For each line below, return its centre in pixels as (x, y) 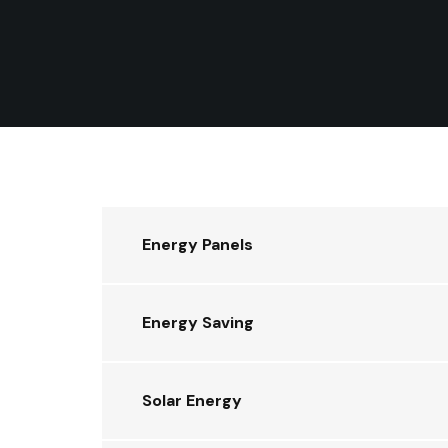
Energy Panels (197, 244)
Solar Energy (192, 400)
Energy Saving (198, 322)
